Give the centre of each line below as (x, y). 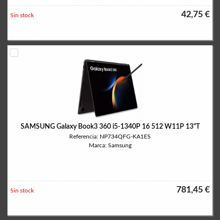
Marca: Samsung (110, 145)
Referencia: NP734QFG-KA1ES (110, 137)
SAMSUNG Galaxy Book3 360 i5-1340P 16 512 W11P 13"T (110, 127)
